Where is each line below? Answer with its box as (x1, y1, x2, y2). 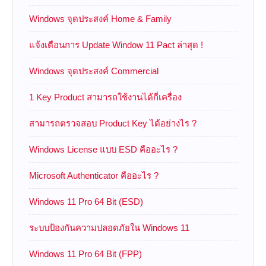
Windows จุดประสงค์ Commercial (28, 65, 159, 76)
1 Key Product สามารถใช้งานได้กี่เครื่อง (28, 91, 182, 102)
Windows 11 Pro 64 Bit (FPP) (28, 248, 142, 259)
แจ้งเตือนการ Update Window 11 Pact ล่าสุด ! (28, 39, 203, 50)
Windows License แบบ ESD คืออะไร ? (28, 144, 178, 154)
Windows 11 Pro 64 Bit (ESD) (28, 196, 143, 207)
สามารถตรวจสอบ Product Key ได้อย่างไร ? (28, 118, 197, 128)
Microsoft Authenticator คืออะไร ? (28, 170, 159, 180)
